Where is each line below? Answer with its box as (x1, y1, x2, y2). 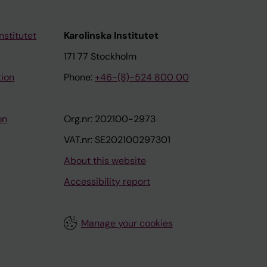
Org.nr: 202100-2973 (64, 113, 156, 125)
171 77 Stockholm (64, 50, 136, 63)
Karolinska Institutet (64, 29, 159, 42)
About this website (64, 154, 146, 167)
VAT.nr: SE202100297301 (64, 133, 170, 146)
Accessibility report (64, 175, 150, 188)
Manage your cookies (80, 217, 173, 229)
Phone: (64, 71, 95, 83)
